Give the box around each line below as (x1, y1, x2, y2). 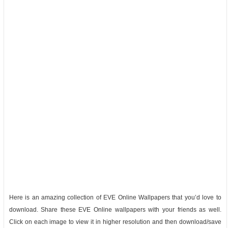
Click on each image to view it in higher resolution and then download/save (9, 218, 221, 225)
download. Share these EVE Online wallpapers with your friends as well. (9, 206, 221, 213)
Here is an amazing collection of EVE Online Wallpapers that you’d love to (9, 194, 221, 201)
